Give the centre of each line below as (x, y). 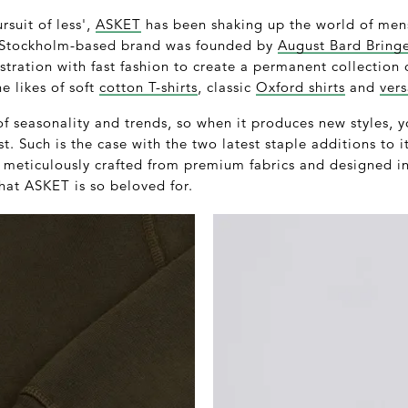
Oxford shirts (301, 87)
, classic (227, 87)
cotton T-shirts (148, 87)
